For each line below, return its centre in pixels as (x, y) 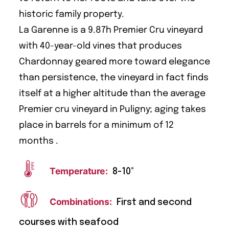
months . (39, 141)
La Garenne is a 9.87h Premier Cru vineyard (111, 30)
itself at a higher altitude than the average (112, 94)
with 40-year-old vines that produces (100, 46)
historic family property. (72, 15)
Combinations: (81, 201)
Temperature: (79, 171)
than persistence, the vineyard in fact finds (114, 78)
